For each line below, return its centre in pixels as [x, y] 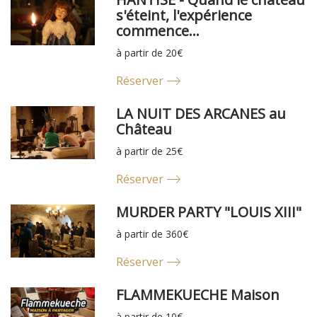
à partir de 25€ [150, 151]
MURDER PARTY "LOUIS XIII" [209, 212]
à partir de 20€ [150, 53]
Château [144, 129]
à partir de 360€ [152, 234]
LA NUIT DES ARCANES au [201, 114]
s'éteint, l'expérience [184, 16]
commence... [158, 31]
